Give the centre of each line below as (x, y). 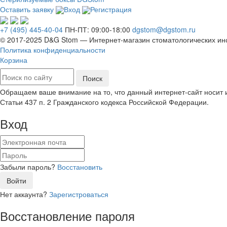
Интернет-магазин (120, 40)
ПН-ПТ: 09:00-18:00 (98, 30)
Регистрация (111, 9)
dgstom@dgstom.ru (164, 30)
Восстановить (80, 166)
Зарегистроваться (79, 194)
